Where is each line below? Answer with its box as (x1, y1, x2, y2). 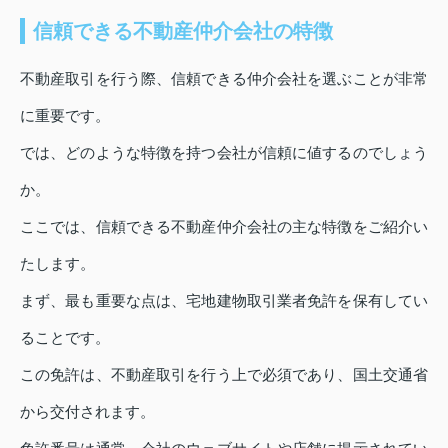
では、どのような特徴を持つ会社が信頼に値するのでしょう (20, 143, 428, 161)
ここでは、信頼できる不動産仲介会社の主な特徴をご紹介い (20, 217, 428, 235)
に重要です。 (20, 106, 110, 124)
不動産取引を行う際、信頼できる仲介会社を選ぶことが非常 (20, 69, 428, 87)
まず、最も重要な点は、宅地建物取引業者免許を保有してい (20, 291, 428, 309)
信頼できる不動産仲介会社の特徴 (33, 19, 333, 42)
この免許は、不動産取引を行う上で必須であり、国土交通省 (20, 365, 428, 383)
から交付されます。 (20, 402, 155, 420)
